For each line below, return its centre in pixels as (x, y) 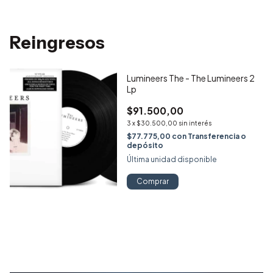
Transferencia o (217, 136)
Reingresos (57, 43)
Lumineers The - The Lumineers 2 (191, 78)
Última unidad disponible (172, 160)
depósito (145, 146)
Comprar (153, 182)
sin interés (195, 123)
